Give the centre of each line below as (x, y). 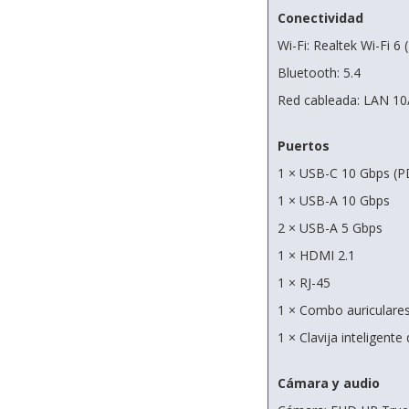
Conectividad (320, 18)
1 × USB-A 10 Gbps (333, 201)
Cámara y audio (328, 383)
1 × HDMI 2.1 (316, 256)
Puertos (303, 146)
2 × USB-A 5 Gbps (330, 228)
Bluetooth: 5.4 (319, 73)
